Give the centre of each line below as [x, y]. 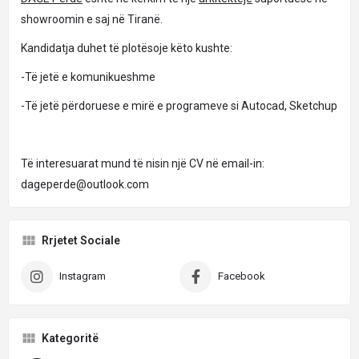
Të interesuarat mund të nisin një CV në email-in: [143, 163]
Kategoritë [70, 338]
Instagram [83, 276]
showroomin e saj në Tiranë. [92, 19]
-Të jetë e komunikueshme [88, 77]
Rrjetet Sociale [81, 240]
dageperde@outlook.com [85, 184]
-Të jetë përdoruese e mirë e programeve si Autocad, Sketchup [179, 106]
